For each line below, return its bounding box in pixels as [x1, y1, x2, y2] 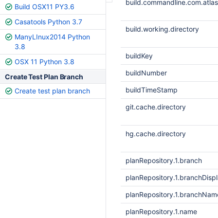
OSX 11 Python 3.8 [15, 57, 74, 66]
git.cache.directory [126, 103, 186, 111]
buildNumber [126, 69, 167, 77]
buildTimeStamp [126, 86, 178, 94]
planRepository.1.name [126, 207, 197, 216]
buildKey [126, 52, 153, 60]
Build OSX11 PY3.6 [15, 2, 74, 11]
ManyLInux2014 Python [15, 33, 90, 41]
